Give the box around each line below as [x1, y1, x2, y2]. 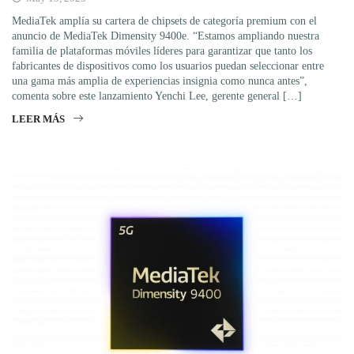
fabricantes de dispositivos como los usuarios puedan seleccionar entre [12, 60, 324, 73]
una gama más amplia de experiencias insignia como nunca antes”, [12, 75, 307, 88]
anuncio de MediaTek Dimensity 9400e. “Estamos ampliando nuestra [12, 30, 319, 43]
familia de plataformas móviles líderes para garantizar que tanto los [12, 45, 312, 58]
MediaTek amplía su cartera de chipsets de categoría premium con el [12, 15, 317, 28]
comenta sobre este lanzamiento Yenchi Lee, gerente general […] [12, 90, 302, 103]
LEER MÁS [12, 113, 65, 126]
